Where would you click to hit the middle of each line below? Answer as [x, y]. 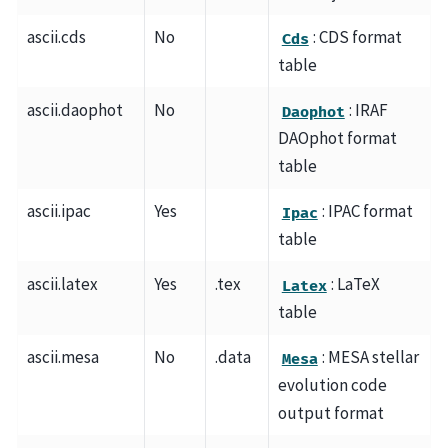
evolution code [332, 385]
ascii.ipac [58, 211]
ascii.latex [62, 284]
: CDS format [357, 37]
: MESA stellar [370, 357]
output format [330, 413]
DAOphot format [337, 138]
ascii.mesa [62, 357]
